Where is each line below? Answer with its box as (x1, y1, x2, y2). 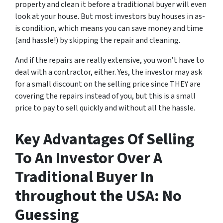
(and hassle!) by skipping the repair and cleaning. (15, 35, 180, 46)
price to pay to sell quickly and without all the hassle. (15, 103, 195, 114)
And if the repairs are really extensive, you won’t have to (15, 55, 204, 66)
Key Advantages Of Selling (15, 128, 194, 151)
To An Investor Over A (15, 147, 162, 170)
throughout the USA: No (15, 185, 182, 208)
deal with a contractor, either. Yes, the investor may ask (15, 67, 202, 78)
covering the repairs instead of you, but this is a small (15, 91, 196, 102)
